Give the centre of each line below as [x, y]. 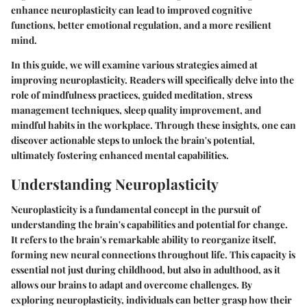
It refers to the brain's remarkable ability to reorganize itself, [144, 240]
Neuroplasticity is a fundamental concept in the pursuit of [136, 209]
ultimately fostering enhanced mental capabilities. [120, 155]
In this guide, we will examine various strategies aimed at [134, 64]
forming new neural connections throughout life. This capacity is [153, 255]
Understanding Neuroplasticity [115, 183]
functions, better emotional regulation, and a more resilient [141, 25]
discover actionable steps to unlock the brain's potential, [133, 140]
